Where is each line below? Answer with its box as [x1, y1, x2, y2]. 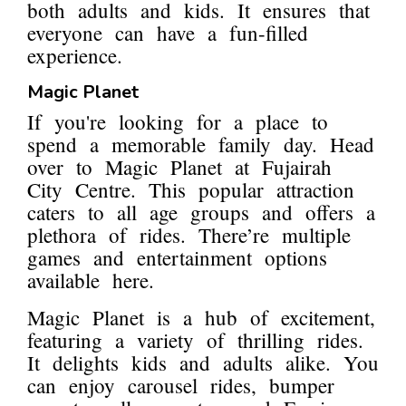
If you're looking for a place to [27, 108, 328, 136]
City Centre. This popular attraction [27, 176, 354, 204]
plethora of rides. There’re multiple [27, 221, 351, 249]
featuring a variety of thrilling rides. [27, 326, 363, 354]
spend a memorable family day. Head [27, 130, 374, 159]
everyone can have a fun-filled [27, 19, 308, 47]
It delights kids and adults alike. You [27, 349, 379, 377]
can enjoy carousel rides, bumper [27, 372, 334, 400]
